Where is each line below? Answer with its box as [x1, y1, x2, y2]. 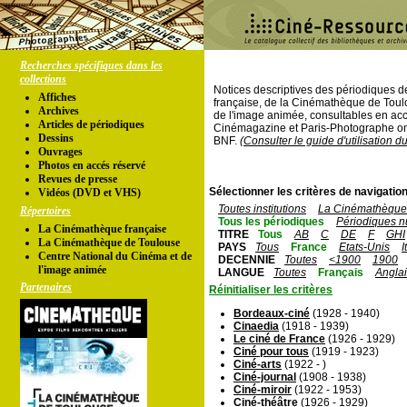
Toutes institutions [218, 203, 306, 215]
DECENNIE [218, 253, 275, 266]
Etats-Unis [339, 241, 390, 253]
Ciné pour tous [233, 345, 309, 358]
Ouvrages [38, 145, 83, 158]
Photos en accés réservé [38, 159, 145, 172]
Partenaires [20, 281, 72, 293]
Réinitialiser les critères [209, 283, 333, 296]
